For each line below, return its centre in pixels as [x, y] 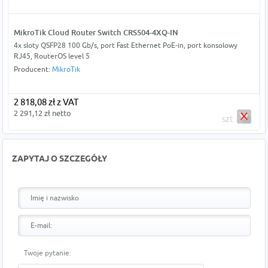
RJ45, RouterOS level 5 [51, 56]
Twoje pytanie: [48, 253]
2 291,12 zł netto [42, 113]
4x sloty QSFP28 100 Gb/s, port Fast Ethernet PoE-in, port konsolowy [125, 45]
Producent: [33, 69]
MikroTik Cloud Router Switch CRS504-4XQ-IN [96, 33]
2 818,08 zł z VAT [46, 102]
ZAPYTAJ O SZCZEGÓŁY [60, 160]
